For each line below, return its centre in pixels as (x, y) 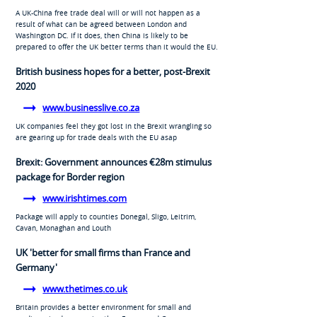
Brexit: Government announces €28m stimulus (113, 162)
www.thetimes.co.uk (85, 289)
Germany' (36, 267)
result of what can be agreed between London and (101, 24)
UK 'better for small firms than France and (103, 252)
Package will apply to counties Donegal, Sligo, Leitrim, (105, 216)
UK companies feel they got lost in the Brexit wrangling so (113, 126)
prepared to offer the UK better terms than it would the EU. (116, 46)
